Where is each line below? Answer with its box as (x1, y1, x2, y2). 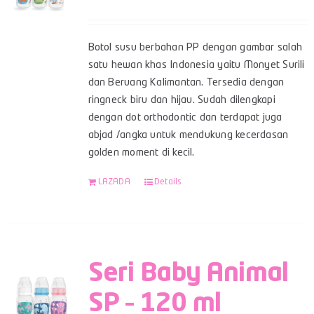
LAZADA (97, 177, 130, 186)
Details (153, 177, 182, 186)
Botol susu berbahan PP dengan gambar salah (88, 42, 302, 53)
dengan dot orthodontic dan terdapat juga (88, 112, 282, 123)
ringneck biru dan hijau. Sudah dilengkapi (88, 95, 275, 106)
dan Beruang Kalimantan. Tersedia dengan (88, 77, 285, 88)
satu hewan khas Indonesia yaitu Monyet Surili (88, 60, 305, 71)
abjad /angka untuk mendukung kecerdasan (88, 130, 289, 141)
